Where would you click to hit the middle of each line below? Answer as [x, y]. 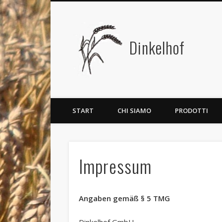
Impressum [115, 166]
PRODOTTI [192, 110]
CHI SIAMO [134, 110]
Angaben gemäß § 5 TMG [124, 198]
